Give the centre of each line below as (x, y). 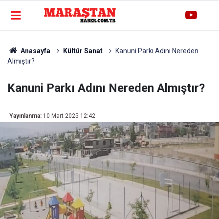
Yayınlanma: (25, 116)
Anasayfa (34, 51)
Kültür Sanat (83, 51)
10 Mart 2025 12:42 (69, 116)
